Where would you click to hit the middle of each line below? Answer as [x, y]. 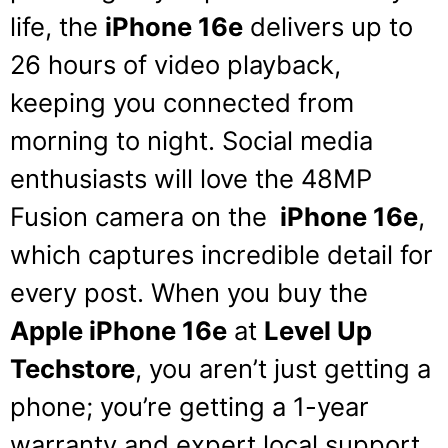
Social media [297, 141]
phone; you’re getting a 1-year [189, 407]
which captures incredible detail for [221, 255]
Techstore [72, 369]
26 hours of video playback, [175, 65]
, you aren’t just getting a [283, 369]
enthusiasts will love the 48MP [191, 179]
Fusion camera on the [142, 217]
